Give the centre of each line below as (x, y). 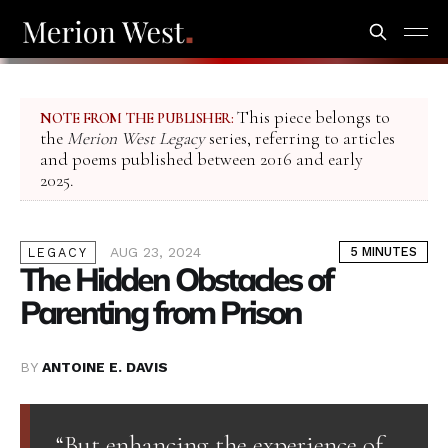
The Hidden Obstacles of (176, 279)
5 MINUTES (383, 252)
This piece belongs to (311, 118)
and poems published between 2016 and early (201, 160)
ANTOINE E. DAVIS (105, 367)
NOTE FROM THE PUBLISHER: (136, 118)
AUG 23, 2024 (155, 252)
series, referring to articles (300, 139)
